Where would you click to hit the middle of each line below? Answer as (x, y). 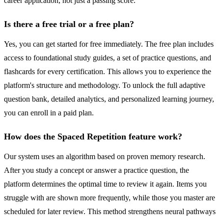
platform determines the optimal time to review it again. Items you (105, 184)
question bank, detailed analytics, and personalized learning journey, (109, 99)
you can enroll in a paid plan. (49, 113)
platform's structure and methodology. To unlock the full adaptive (105, 85)
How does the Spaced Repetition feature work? (93, 137)
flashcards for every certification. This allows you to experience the (108, 72)
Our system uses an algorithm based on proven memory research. (105, 157)
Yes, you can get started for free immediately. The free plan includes (109, 44)
